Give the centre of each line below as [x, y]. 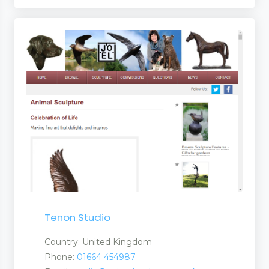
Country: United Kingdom [98, 242]
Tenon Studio [77, 217]
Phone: [61, 257]
